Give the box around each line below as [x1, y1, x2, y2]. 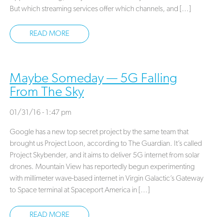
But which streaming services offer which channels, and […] [10, 5, 191, 14]
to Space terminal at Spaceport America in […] [10, 186, 150, 195]
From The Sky [10, 86, 84, 100]
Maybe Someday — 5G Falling [10, 72, 177, 86]
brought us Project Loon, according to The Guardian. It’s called [10, 140, 202, 148]
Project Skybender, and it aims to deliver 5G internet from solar [10, 152, 200, 160]
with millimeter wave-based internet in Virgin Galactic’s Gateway [10, 175, 203, 183]
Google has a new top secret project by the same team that [10, 128, 188, 137]
